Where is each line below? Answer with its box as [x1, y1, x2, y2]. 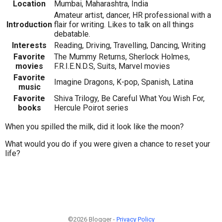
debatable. [54, 29, 90, 39]
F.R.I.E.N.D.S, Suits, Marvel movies [54, 61, 170, 71]
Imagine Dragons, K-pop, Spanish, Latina [54, 77, 193, 87]
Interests [12, 41, 47, 51]
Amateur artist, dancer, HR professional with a [54, 10, 211, 20]
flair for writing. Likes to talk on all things [54, 20, 194, 30]
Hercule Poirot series [54, 103, 128, 113]
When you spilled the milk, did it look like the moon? [5, 122, 184, 132]
